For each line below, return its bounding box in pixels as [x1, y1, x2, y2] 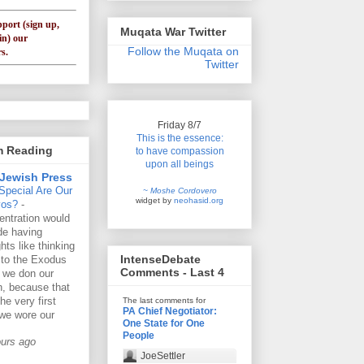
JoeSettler [140, 350, 185, 362]
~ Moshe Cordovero [142, 185, 217, 195]
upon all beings [145, 158, 214, 169]
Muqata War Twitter [120, 24, 226, 38]
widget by [136, 195, 174, 205]
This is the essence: [136, 132, 223, 143]
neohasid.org [174, 195, 223, 205]
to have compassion [135, 145, 224, 156]
